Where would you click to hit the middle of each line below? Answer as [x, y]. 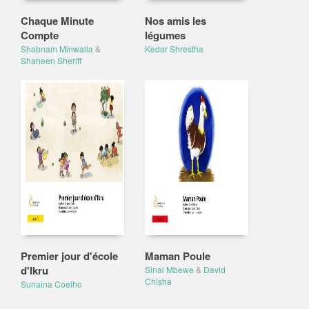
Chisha [158, 281]
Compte [40, 35]
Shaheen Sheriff [51, 60]
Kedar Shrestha [174, 49]
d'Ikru [34, 270]
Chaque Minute [57, 21]
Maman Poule [178, 256]
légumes [165, 35]
